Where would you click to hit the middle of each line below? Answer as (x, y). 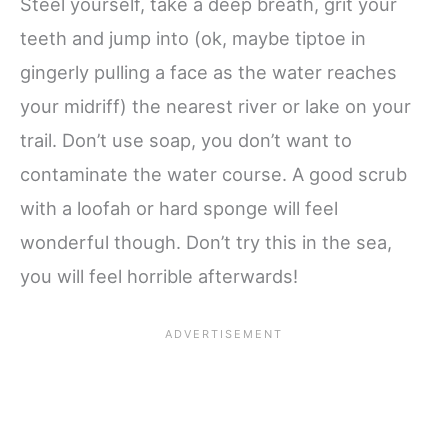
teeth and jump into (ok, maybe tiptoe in (193, 38)
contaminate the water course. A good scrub (213, 174)
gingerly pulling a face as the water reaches (208, 72)
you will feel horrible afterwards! (159, 276)
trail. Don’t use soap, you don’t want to (186, 140)
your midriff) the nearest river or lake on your (215, 106)
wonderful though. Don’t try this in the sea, (206, 242)
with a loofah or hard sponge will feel (179, 208)
